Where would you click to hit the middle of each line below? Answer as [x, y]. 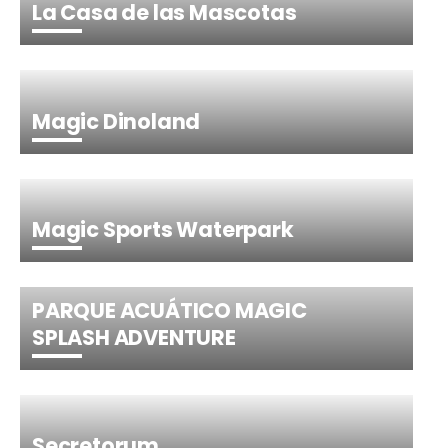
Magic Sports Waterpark [163, 229]
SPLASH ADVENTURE [134, 337]
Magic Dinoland [116, 121]
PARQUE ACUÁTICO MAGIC [169, 310]
